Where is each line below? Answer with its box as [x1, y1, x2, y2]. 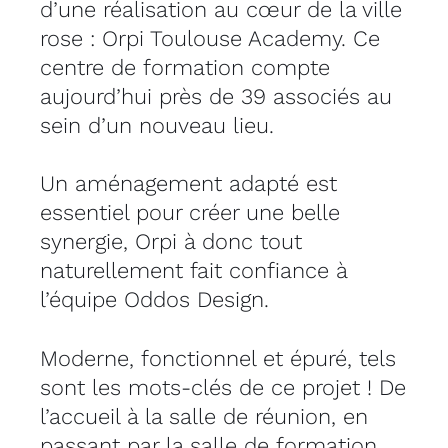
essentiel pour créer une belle [39, 200, 340, 226]
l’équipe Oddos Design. [39, 287, 269, 313]
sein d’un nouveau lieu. [39, 113, 274, 139]
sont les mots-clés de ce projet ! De [39, 374, 406, 400]
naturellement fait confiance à [39, 258, 347, 284]
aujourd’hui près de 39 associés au [39, 84, 392, 110]
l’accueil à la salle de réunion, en [39, 403, 368, 429]
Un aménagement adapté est [39, 171, 337, 197]
